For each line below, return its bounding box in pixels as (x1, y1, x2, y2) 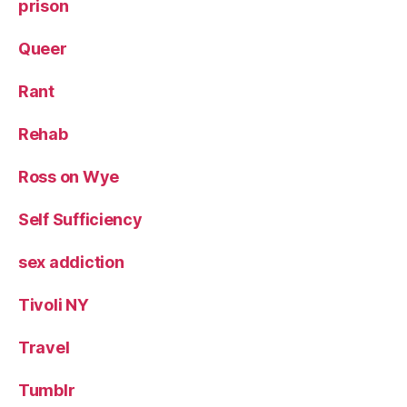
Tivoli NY (18, 294, 89, 314)
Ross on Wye (18, 166, 120, 186)
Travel (18, 337, 70, 357)
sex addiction (18, 252, 124, 272)
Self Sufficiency (18, 209, 143, 229)
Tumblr (18, 380, 75, 400)
